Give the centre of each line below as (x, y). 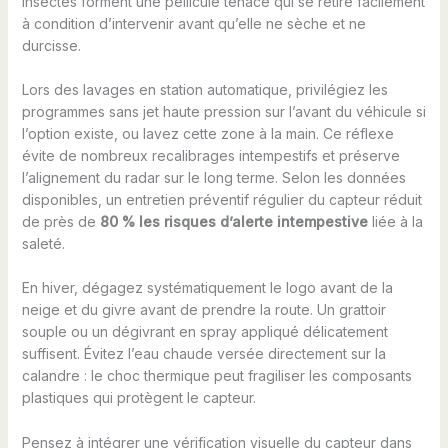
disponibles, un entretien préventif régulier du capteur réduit (221, 199)
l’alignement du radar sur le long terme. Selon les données (213, 177)
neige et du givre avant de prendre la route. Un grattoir (203, 310)
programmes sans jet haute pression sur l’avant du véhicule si (223, 111)
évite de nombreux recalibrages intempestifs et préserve (210, 155)
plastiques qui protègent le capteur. (138, 398)
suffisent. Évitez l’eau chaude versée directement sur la (203, 354)
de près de (60, 221)
